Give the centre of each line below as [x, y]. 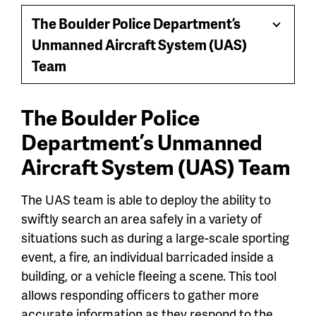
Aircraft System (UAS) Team [156, 167]
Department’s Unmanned [142, 142]
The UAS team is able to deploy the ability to [146, 200]
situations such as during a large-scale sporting [155, 238]
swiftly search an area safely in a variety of [141, 219]
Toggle [294, 32]
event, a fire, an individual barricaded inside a [147, 257]
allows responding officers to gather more [140, 295]
